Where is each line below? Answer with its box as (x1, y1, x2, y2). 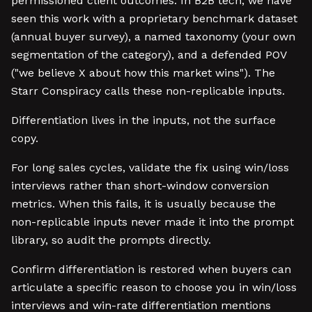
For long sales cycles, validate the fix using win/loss (11, 161, 289, 174)
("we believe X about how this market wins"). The (11, 66, 275, 79)
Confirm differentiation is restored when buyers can (11, 263, 291, 276)
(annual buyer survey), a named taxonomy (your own (11, 30, 295, 43)
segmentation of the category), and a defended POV (11, 48, 286, 61)
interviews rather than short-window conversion (11, 179, 269, 192)
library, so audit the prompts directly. (11, 233, 211, 247)
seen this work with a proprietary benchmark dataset (11, 12, 297, 25)
